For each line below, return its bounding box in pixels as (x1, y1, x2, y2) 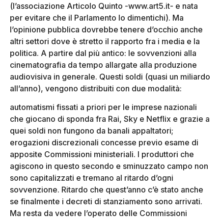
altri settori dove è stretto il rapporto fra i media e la (10, 36, 200, 47)
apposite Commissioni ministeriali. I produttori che (10, 149, 194, 160)
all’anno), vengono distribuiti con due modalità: (10, 83, 182, 94)
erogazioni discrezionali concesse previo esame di (10, 137, 198, 148)
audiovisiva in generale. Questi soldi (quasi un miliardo (10, 72, 210, 82)
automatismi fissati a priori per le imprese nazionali (10, 102, 197, 112)
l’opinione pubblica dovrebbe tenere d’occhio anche (10, 25, 203, 35)
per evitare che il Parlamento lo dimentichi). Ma (10, 13, 184, 23)
